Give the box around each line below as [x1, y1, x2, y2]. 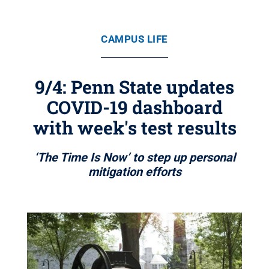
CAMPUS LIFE [101, 33, 168, 45]
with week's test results [32, 116, 237, 139]
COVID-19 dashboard [46, 95, 223, 119]
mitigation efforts [88, 165, 181, 179]
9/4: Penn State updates [35, 75, 234, 98]
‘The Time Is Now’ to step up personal [34, 150, 235, 165]
